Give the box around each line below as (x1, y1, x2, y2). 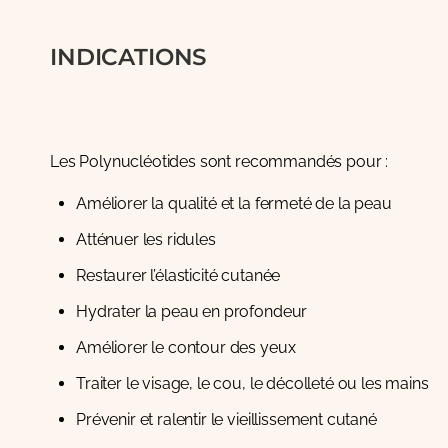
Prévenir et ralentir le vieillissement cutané (76, 410, 377, 429)
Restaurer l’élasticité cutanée (76, 266, 281, 285)
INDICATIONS (50, 43, 207, 71)
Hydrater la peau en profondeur (76, 302, 308, 321)
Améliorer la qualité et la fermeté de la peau (76, 194, 392, 213)
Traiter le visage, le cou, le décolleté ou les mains (76, 374, 429, 393)
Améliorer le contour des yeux (76, 338, 296, 357)
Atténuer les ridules (76, 230, 216, 249)
